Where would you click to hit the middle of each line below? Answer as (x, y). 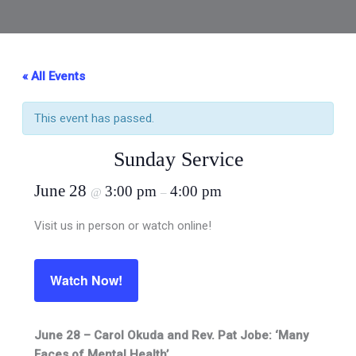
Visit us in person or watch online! (123, 226)
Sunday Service (178, 159)
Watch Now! (87, 280)
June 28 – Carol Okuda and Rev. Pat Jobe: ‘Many (172, 335)
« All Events (54, 76)
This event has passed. (95, 118)
